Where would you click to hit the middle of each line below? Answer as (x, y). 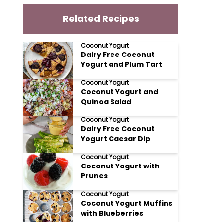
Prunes (94, 176)
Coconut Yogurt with (120, 166)
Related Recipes (101, 19)
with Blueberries (112, 213)
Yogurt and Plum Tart (122, 64)
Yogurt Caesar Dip (116, 139)
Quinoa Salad (106, 102)
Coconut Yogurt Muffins (127, 203)
